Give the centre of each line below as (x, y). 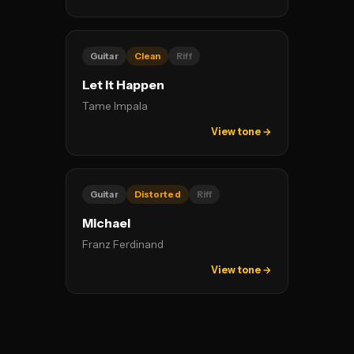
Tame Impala (115, 106)
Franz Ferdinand (123, 244)
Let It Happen (123, 85)
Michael (106, 223)
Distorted (157, 194)
